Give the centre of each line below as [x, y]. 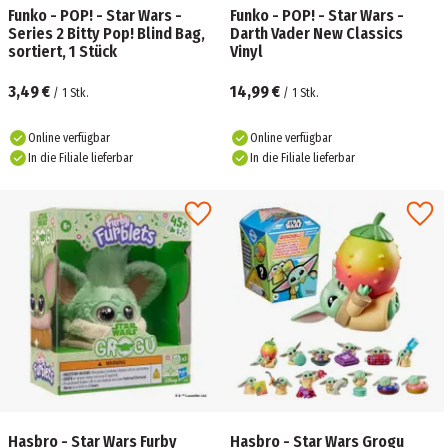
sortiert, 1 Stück [62, 51]
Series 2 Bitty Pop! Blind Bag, [106, 33]
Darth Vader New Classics [316, 33]
